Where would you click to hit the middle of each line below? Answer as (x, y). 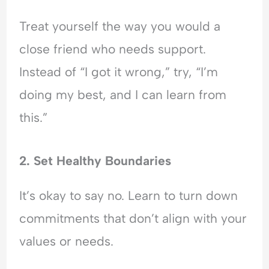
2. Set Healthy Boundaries (95, 161)
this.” (34, 117)
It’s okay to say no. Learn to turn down (129, 196)
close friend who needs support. (113, 49)
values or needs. (67, 241)
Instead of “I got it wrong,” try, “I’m (119, 71)
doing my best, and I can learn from (123, 94)
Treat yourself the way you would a (120, 26)
